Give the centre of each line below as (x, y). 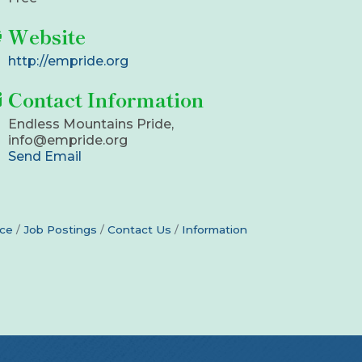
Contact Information (106, 99)
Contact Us (139, 230)
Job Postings (60, 230)
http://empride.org (69, 61)
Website (47, 36)
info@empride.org (68, 141)
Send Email (45, 157)
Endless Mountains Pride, (91, 124)
